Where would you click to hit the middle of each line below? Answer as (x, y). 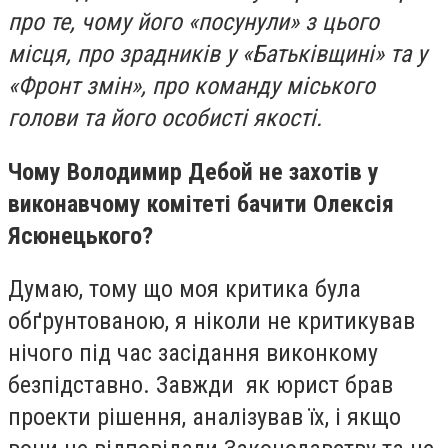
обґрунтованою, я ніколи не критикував (211, 321)
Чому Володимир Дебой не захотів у (193, 171)
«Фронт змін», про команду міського (191, 86)
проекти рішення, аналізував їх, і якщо (204, 417)
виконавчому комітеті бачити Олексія (201, 203)
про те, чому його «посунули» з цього (193, 22)
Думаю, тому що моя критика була (184, 289)
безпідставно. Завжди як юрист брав (200, 385)
